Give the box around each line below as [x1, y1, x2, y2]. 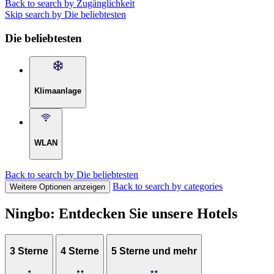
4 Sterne [61, 245, 99, 256]
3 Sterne [10, 245, 48, 256]
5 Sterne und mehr [111, 245, 197, 256]
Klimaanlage [34, 86, 81, 96]
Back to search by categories [113, 181, 223, 192]
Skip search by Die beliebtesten [5, 9, 126, 20]
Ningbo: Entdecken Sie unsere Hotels [5, 206, 237, 222]
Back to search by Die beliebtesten [5, 169, 138, 180]
